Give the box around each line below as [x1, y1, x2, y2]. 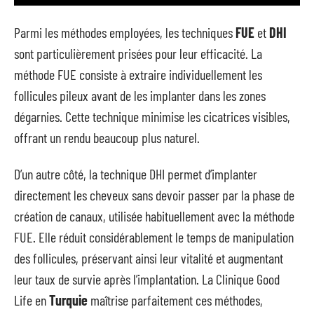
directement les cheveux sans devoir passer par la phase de [14, 186, 294, 203]
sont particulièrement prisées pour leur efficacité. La [14, 44, 262, 62]
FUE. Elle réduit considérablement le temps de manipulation [14, 228, 294, 245]
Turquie [49, 292, 88, 308]
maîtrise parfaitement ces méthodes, [88, 292, 263, 308]
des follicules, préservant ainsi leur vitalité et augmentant [14, 250, 283, 266]
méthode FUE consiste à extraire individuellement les [14, 65, 262, 83]
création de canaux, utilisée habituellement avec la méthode [14, 207, 294, 224]
